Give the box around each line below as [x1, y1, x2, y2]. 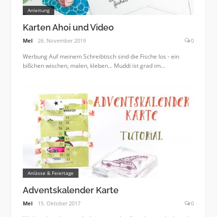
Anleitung [27, 6, 49, 14]
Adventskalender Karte [22, 185, 119, 195]
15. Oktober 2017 [38, 200, 81, 207]
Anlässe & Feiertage [27, 169, 74, 176]
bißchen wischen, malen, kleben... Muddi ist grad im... [22, 61, 165, 70]
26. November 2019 [38, 37, 86, 45]
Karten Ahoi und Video [22, 22, 114, 32]
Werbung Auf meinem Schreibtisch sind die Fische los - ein [22, 52, 179, 61]
